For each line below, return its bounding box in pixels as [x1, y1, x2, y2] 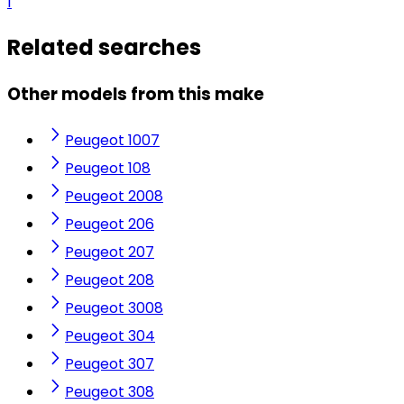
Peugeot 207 [65, 242, 154, 263]
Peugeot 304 [65, 326, 155, 347]
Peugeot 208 [65, 270, 154, 291]
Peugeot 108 [65, 158, 151, 179]
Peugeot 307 [65, 353, 154, 375]
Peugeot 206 [65, 214, 154, 235]
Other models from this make [7, 81, 264, 106]
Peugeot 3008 [65, 298, 163, 319]
